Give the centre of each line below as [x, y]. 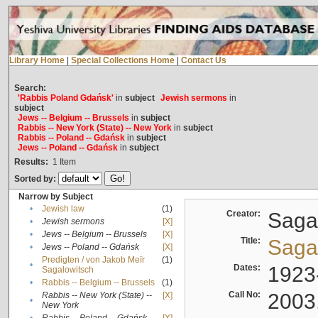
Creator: [245, 214]
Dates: [249, 268]
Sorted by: [36, 179]
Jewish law [63, 209]
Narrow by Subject [55, 197]
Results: [31, 162]
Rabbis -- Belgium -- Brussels [98, 283]
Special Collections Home [122, 61]
